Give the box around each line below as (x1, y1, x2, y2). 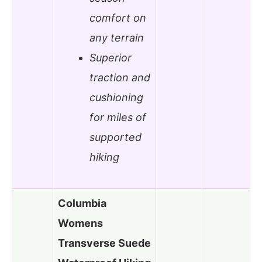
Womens (58, 216, 103, 229)
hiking (89, 151, 119, 164)
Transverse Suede (58, 236, 151, 249)
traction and (89, 71, 150, 84)
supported (89, 131, 142, 144)
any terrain (89, 32, 144, 44)
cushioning (89, 91, 143, 104)
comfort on (89, 12, 146, 25)
